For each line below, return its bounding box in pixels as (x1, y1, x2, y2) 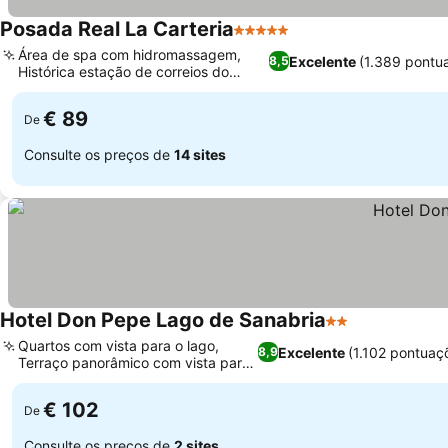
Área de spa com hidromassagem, (18, 46, 241, 63)
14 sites (174, 145, 226, 163)
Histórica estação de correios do (18, 63, 229, 80)
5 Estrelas (233, 30, 308, 50)
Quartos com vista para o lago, (18, 337, 219, 354)
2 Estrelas (325, 321, 400, 341)
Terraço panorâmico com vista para (18, 354, 250, 371)
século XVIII (18, 80, 94, 97)
